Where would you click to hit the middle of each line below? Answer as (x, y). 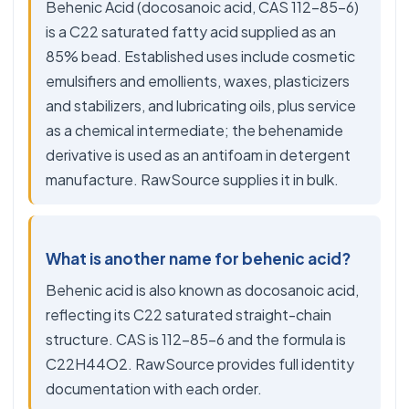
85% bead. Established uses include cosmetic (200, 56)
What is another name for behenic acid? (198, 258)
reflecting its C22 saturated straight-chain (189, 315)
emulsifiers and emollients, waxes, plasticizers (198, 81)
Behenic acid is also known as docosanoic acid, (202, 290)
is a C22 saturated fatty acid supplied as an (191, 31)
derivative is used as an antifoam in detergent (198, 155)
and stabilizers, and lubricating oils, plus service (201, 105)
